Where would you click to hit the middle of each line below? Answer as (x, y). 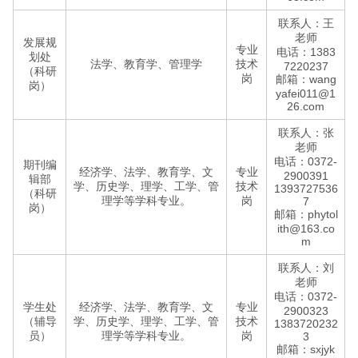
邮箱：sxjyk (306, 349)
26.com (306, 106)
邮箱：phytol (306, 214)
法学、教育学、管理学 (146, 64)
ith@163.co (306, 229)
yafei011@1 (306, 93)
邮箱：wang (306, 79)
